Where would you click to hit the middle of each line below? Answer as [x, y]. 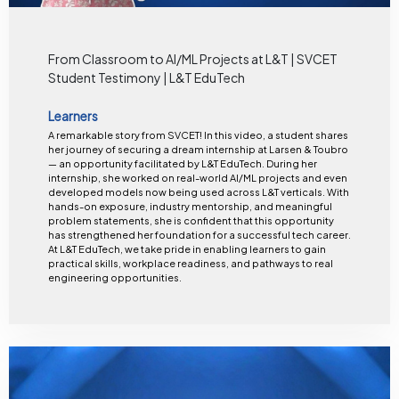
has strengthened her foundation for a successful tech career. [199, 235]
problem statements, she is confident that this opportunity [191, 221]
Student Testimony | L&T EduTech [146, 77]
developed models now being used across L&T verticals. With [198, 192]
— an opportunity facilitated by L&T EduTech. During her [157, 164]
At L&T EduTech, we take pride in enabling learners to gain [187, 249]
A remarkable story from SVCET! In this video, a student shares [126, 135]
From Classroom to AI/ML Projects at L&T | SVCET [192, 58]
